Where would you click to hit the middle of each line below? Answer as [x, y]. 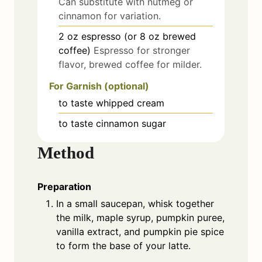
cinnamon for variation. [110, 15]
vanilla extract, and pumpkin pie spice [140, 232]
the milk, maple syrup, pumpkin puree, [140, 218]
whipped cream [130, 103]
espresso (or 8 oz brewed [139, 36]
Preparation [64, 187]
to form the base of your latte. [123, 246]
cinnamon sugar [131, 123]
